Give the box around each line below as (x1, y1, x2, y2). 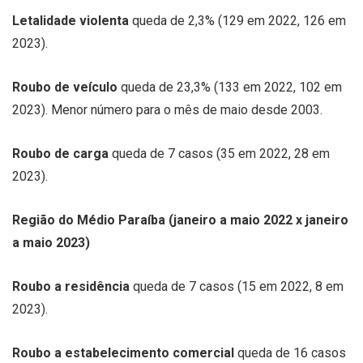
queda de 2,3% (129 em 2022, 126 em (132, 12, 346, 28)
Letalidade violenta (12, 12, 132, 28)
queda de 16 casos (237, 344, 346, 361)
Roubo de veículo (12, 79, 121, 95)
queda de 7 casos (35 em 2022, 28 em (112, 145, 330, 161)
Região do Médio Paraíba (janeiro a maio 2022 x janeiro (12, 211, 348, 228)
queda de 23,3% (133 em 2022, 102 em (121, 79, 342, 95)
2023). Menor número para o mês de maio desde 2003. (12, 101, 322, 117)
